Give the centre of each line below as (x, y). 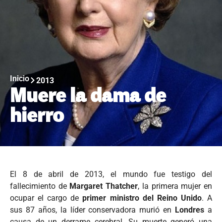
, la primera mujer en (175, 186)
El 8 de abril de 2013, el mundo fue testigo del (111, 174)
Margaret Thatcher (104, 186)
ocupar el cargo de (46, 198)
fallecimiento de (40, 186)
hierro (37, 116)
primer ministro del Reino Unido (142, 198)
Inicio (20, 79)
